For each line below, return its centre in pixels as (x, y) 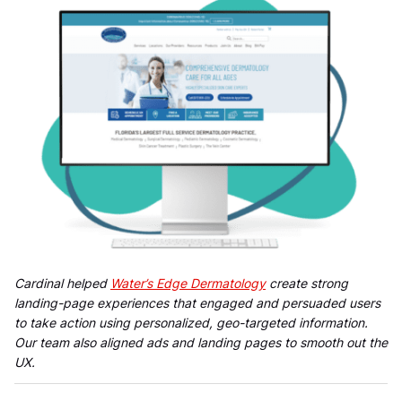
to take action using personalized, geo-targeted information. (191, 322)
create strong (307, 283)
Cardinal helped (62, 283)
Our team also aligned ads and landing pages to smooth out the (201, 342)
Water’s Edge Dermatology (188, 283)
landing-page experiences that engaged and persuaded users (197, 302)
